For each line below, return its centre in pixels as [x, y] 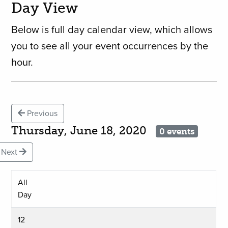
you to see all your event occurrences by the [110, 47]
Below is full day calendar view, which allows [112, 30]
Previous [41, 114]
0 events [177, 132]
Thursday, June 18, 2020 [84, 131]
